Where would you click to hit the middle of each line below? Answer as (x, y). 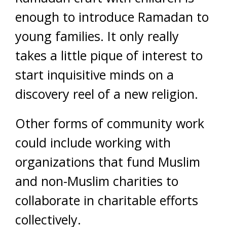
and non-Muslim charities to (97, 181)
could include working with (93, 143)
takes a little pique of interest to (109, 55)
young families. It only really (97, 36)
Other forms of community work (110, 123)
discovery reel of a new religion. (107, 94)
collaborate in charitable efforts (107, 200)
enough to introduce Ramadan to (112, 17)
